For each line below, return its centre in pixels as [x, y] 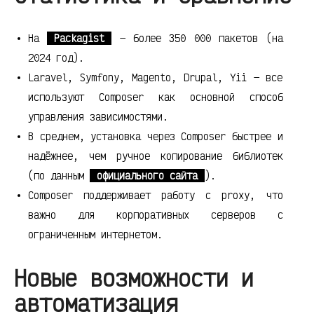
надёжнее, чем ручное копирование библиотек [156, 156]
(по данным [59, 176]
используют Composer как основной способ [156, 97]
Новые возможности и [134, 278]
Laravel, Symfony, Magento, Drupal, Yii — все [156, 78]
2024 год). [56, 58]
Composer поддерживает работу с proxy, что [156, 196]
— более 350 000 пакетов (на [197, 39]
